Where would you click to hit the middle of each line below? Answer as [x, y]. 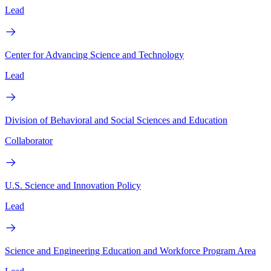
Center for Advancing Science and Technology [94, 54]
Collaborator [29, 140]
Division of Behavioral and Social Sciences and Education [116, 120]
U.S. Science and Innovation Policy [73, 185]
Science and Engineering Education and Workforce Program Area [130, 250]
